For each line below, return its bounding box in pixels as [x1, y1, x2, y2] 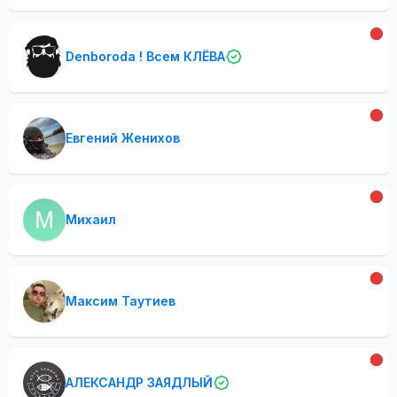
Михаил [66, 212, 116, 227]
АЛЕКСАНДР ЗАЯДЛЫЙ [66, 375, 213, 390]
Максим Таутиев [66, 293, 175, 308]
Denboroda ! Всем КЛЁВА [66, 49, 225, 64]
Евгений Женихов [66, 130, 180, 145]
